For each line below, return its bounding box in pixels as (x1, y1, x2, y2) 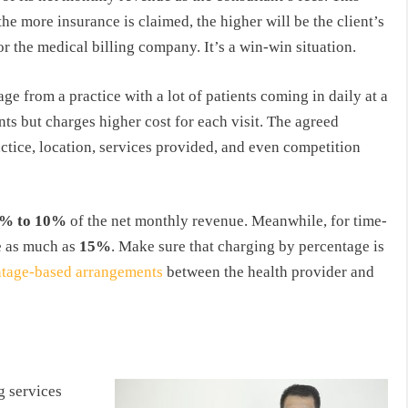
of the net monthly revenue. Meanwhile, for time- (66, 212, 387, 230)
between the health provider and (163, 263, 374, 281)
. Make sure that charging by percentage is (111, 238, 384, 256)
